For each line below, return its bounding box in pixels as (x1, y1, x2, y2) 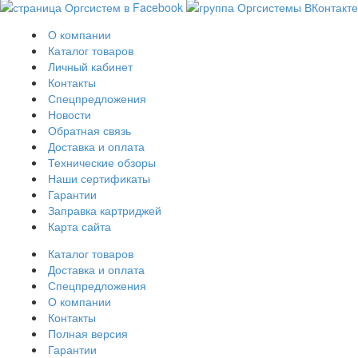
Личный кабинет (48, 58, 133, 75)
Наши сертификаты (48, 170, 150, 187)
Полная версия (48, 325, 128, 342)
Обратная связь (48, 122, 131, 139)
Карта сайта (48, 218, 111, 235)
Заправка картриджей (48, 202, 161, 219)
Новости (48, 106, 91, 123)
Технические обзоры (48, 154, 156, 171)
